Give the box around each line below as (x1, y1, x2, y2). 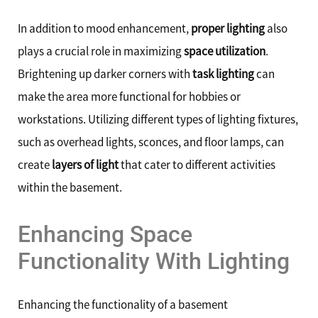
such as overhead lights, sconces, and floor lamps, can (18, 133, 284, 150)
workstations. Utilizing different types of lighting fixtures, (18, 111, 298, 127)
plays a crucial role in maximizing (18, 43, 184, 59)
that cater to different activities (119, 156, 275, 172)
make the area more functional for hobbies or (18, 88, 241, 104)
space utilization (184, 43, 265, 59)
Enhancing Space (18, 221, 192, 248)
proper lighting (191, 20, 265, 36)
